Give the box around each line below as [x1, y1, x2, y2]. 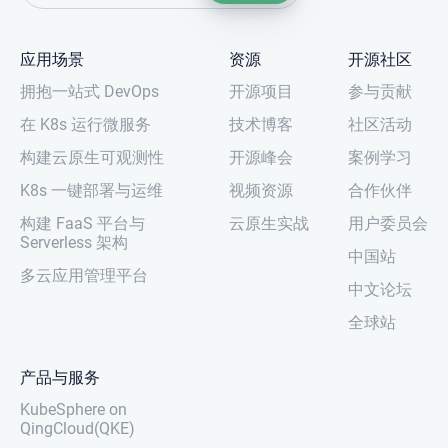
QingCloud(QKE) [20, 418, 135, 438]
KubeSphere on [20, 399, 127, 419]
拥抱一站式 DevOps [20, 81, 159, 101]
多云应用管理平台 [20, 265, 148, 285]
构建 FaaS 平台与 [20, 213, 145, 233]
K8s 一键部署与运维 [20, 180, 163, 200]
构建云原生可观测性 [20, 147, 164, 167]
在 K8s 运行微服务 [20, 114, 151, 134]
